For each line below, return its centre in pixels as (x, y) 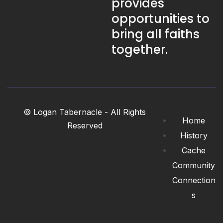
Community (194, 165)
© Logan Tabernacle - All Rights (85, 112)
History (194, 135)
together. (140, 49)
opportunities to (161, 18)
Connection (194, 180)
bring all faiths (156, 34)
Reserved (85, 125)
